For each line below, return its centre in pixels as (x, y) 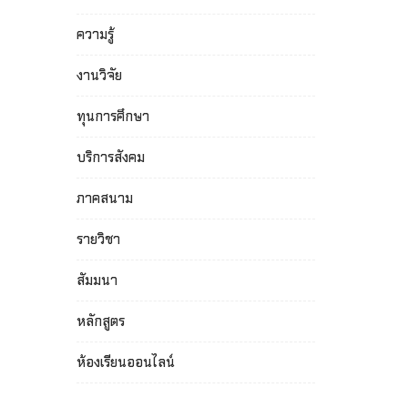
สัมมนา (97, 280)
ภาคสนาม (104, 198)
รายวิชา (98, 239)
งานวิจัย (99, 75)
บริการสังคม (110, 157)
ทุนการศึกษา (112, 116)
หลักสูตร (100, 321)
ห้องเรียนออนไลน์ (125, 362)
